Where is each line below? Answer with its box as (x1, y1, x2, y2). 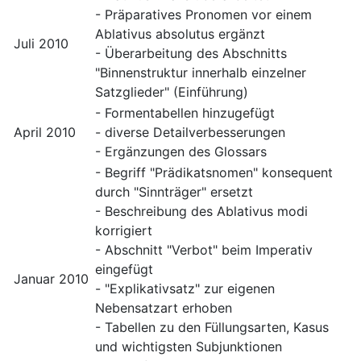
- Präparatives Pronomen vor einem (95, 6, 312, 23)
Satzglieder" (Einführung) (95, 84, 248, 101)
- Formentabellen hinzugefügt (95, 105, 275, 122)
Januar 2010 (14, 271, 89, 288)
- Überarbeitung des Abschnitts (95, 45, 287, 62)
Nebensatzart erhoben (95, 300, 232, 317)
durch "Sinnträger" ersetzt (95, 184, 253, 201)
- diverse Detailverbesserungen (95, 124, 285, 141)
